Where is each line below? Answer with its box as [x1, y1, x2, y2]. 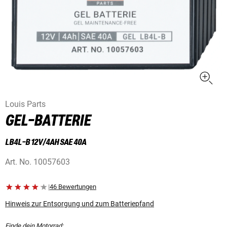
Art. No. [5, 157, 31, 167]
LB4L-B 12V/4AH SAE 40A [5, 138, 86, 147]
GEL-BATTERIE [5, 113, 91, 130]
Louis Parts [5, 99, 46, 109]
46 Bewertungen [50, 183, 96, 191]
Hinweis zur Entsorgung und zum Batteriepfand [5, 200, 154, 208]
